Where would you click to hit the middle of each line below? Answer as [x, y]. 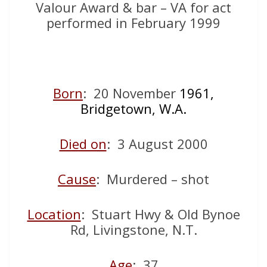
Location [54, 214]
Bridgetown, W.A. [133, 109]
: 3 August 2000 [157, 144]
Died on [83, 144]
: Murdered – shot [153, 179]
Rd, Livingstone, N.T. [133, 230]
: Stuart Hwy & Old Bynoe [160, 214]
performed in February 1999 [133, 23]
